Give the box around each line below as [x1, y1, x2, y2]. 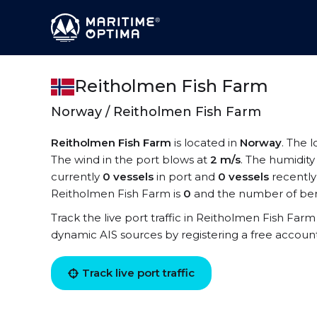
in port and [154, 170, 218, 183]
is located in [171, 136, 240, 149]
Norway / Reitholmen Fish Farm [51, 104, 261, 120]
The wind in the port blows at [51, 153, 210, 166]
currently [51, 170, 103, 183]
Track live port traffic [82, 266, 195, 279]
